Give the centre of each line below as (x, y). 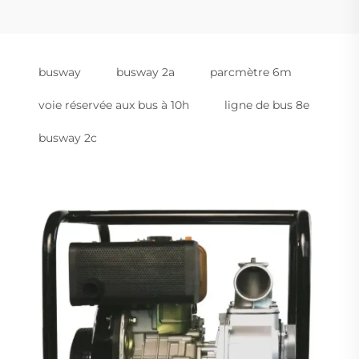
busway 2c (68, 138)
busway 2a (145, 72)
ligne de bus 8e (267, 105)
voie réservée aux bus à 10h (114, 105)
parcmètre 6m (251, 72)
